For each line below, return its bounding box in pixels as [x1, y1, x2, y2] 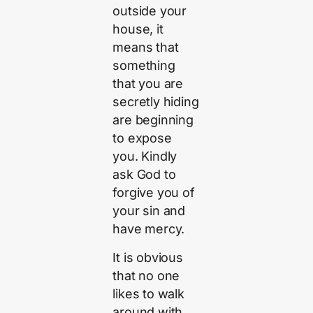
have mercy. [112, 221, 185, 237]
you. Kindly [112, 149, 177, 164]
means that [112, 40, 179, 55]
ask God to [112, 167, 176, 182]
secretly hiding [112, 94, 199, 110]
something [112, 58, 175, 73]
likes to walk [112, 286, 184, 301]
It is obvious [112, 249, 183, 265]
